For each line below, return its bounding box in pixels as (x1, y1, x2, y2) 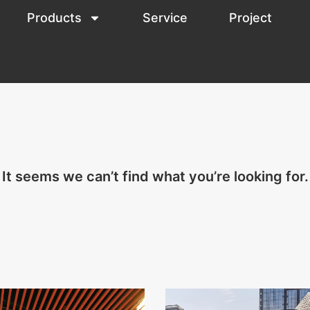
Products (27, 10, 82, 25)
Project (229, 10, 273, 25)
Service (143, 10, 188, 25)
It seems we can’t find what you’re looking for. (1, 168, 309, 185)
